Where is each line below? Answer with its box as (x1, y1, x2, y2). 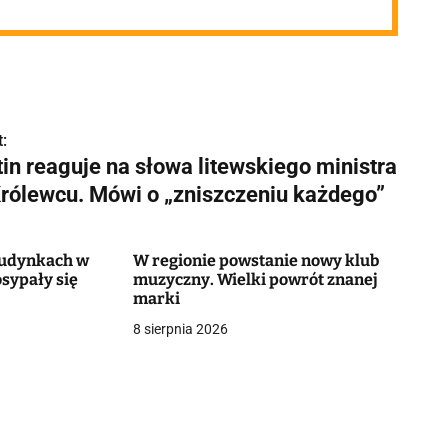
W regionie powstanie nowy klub (132, 251, 379, 270)
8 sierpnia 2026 (132, 321, 228, 337)
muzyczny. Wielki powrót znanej (132, 270, 378, 289)
